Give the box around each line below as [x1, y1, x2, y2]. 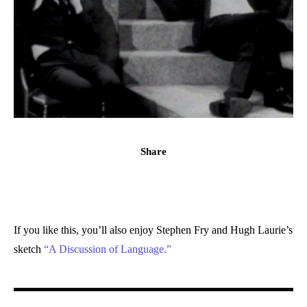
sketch [14, 243, 44, 255]
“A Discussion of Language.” [44, 243, 171, 255]
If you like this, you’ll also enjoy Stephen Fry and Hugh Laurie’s [14, 223, 293, 236]
